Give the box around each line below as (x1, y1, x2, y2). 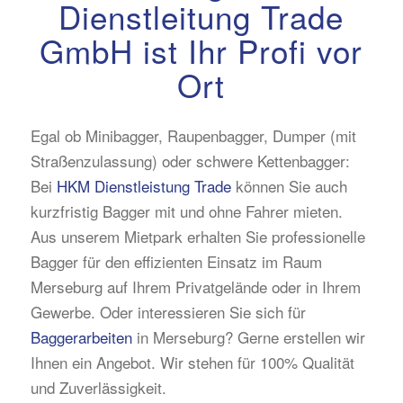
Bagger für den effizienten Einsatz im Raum (30, 250, 322, 273)
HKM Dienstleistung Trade (56, 175, 231, 198)
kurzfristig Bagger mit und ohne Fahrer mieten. (30, 200, 343, 223)
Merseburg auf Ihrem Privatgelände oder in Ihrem (30, 275, 361, 299)
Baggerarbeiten (30, 326, 132, 349)
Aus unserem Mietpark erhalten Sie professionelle (30, 225, 365, 248)
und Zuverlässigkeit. (30, 376, 166, 399)
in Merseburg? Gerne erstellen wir (131, 326, 365, 349)
